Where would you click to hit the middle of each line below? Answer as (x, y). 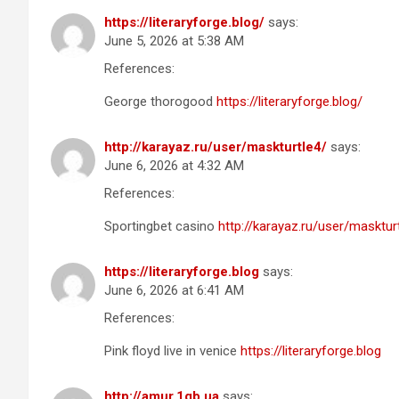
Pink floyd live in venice (172, 350)
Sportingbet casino (161, 226)
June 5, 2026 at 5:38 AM (174, 41)
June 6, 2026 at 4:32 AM (174, 165)
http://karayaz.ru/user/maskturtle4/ (216, 147)
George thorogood (160, 101)
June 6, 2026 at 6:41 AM (174, 290)
